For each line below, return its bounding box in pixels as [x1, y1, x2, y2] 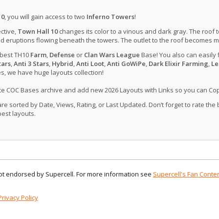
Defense [49, 50, 75, 59]
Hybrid [51, 59, 73, 68]
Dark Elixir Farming [148, 59, 208, 68]
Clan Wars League [84, 50, 140, 59]
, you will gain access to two [4, 12, 87, 21]
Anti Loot [76, 59, 104, 68]
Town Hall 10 [17, 26, 58, 36]
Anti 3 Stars [13, 59, 49, 68]
